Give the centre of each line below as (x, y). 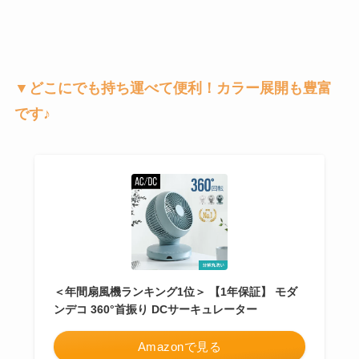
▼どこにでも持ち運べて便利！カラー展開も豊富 (173, 88)
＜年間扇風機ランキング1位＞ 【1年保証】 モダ (175, 292)
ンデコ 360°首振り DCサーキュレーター (155, 310)
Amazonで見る (179, 347)
